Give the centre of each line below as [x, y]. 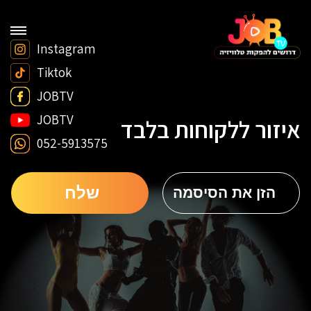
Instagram [66, 49]
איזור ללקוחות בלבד [210, 129]
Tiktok [54, 73]
